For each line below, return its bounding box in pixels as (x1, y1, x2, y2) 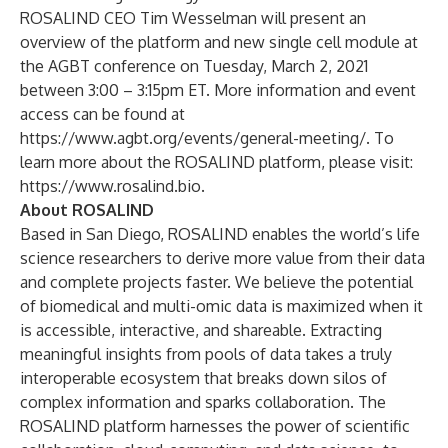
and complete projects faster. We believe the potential (20, 272, 413, 292)
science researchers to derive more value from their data (20, 248, 425, 268)
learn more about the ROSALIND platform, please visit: (20, 152, 413, 172)
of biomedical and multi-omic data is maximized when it (20, 296, 423, 316)
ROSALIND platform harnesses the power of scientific (20, 416, 410, 436)
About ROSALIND (20, 200, 154, 220)
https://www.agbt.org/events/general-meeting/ (20, 128, 366, 148)
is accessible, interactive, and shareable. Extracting (20, 320, 382, 340)
